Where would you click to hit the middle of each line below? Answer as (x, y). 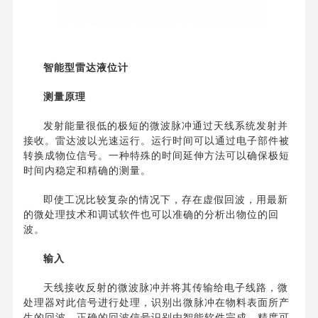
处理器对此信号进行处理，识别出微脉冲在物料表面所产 (157, 302)
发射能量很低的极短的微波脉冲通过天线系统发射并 (166, 125)
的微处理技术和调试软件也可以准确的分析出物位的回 (151, 214)
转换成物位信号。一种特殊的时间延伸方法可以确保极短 (157, 155)
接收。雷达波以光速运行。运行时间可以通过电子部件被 (157, 140)
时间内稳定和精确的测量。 (87, 170)
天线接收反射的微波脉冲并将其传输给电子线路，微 (166, 287)
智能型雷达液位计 (86, 67)
